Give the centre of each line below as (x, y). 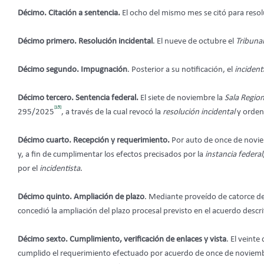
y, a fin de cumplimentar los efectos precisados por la (111, 154)
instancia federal (234, 154)
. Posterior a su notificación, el (181, 70)
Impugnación (104, 70)
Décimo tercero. (46, 98)
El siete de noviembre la (182, 98)
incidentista (60, 169)
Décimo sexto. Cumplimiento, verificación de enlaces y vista (122, 239)
